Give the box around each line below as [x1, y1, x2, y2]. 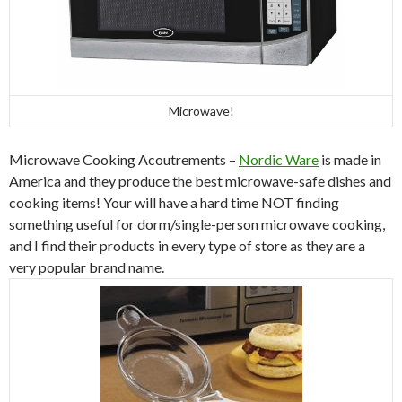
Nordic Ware [239, 151, 319, 169]
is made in [319, 151, 381, 169]
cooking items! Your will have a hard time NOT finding [9, 194, 339, 212]
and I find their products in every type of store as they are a [9, 237, 365, 255]
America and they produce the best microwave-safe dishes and [9, 172, 391, 190]
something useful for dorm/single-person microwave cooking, [9, 215, 385, 233]
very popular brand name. [9, 258, 164, 276]
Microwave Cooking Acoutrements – [9, 151, 239, 169]
